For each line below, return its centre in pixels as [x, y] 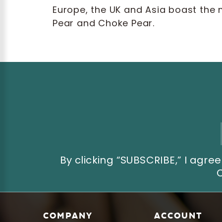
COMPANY [68, 216]
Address [58, 138]
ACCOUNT [178, 216]
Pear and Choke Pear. [104, 23]
